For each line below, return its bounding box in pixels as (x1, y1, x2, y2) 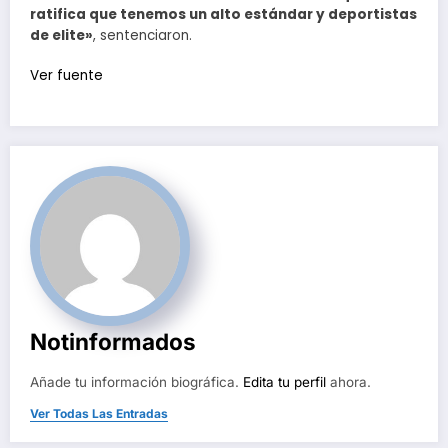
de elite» (30, 26, 93, 46)
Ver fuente (30, 66, 103, 86)
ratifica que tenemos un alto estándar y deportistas (30, 5, 417, 25)
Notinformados (30, 328, 196, 356)
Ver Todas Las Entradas (30, 406, 168, 422)
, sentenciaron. (93, 26, 192, 46)
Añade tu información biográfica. (30, 374, 243, 391)
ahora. (326, 374, 371, 391)
